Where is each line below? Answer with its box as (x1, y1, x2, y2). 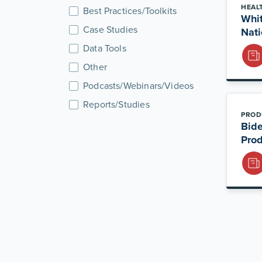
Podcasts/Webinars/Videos (83, 79, 194, 92)
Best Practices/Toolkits (83, 4, 177, 18)
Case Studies (83, 23, 138, 36)
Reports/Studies (83, 98, 150, 111)
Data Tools (83, 42, 126, 55)
